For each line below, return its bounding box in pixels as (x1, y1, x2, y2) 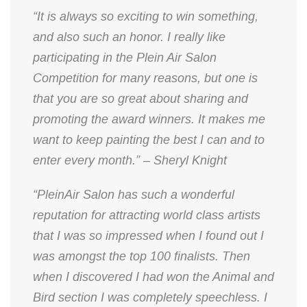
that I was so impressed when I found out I (33, 229, 264, 243)
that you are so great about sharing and (33, 92, 248, 106)
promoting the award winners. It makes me (33, 112, 265, 126)
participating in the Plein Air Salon (33, 51, 217, 64)
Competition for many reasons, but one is (33, 71, 258, 85)
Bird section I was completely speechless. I (33, 291, 267, 304)
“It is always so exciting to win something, (33, 10, 258, 23)
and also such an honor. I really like (33, 30, 225, 44)
